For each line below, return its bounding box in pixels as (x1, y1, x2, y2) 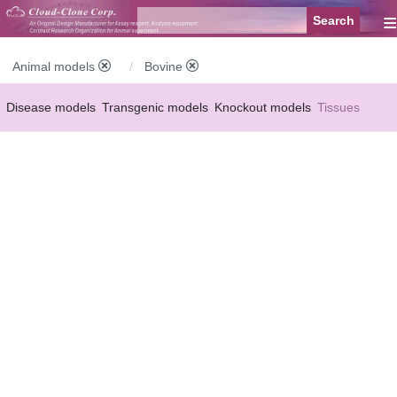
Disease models (6, 100, 96, 115)
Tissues (317, 100, 360, 115)
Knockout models (214, 100, 311, 115)
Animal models (12, 59, 98, 74)
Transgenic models (102, 100, 208, 115)
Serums (6, 136, 50, 151)
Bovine (144, 59, 186, 74)
